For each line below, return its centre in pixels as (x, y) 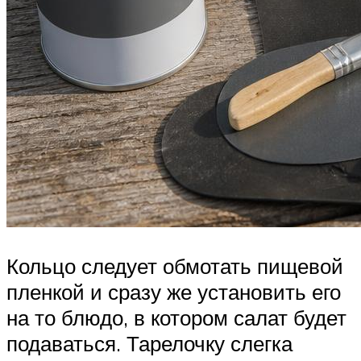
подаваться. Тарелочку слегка (149, 343)
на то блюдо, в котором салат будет (176, 317)
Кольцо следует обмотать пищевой (175, 266)
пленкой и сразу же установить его (174, 291)
